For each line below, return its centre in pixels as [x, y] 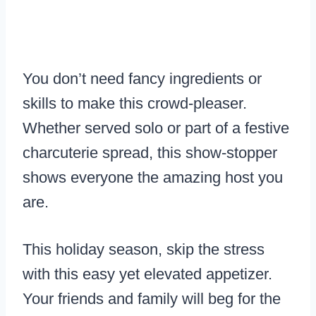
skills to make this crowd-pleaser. [135, 104]
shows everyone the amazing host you [153, 178]
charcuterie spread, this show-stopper [150, 153]
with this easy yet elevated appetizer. [147, 274]
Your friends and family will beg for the [152, 299]
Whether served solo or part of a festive [156, 128]
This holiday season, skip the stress [144, 250]
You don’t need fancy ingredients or [142, 79]
